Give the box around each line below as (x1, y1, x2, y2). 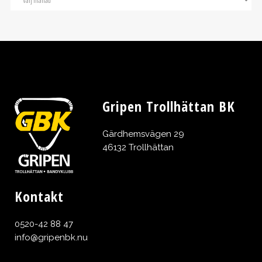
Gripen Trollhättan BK (102, 96, 235, 116)
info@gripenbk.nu (15, 232, 88, 243)
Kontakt (15, 186, 64, 206)
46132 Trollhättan (102, 142, 174, 153)
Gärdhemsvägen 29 (102, 129, 184, 140)
